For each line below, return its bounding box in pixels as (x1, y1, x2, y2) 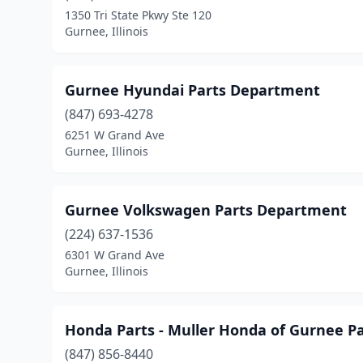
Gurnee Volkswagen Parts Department (65, 200, 347, 220)
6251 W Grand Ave (65, 127, 164, 143)
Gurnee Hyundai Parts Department (65, 80, 320, 100)
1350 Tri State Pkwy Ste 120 (65, 7, 211, 23)
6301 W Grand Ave (65, 247, 164, 263)
